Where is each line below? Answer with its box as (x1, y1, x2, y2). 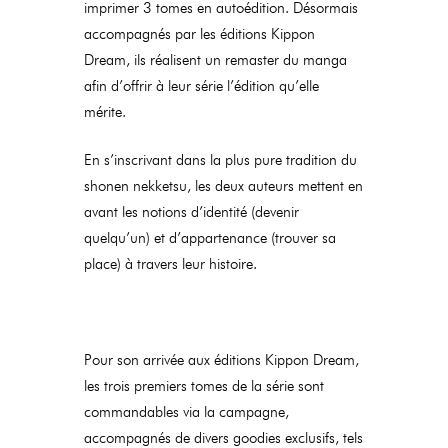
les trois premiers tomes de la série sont (84, 377, 324, 395)
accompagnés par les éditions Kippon (84, 25, 315, 43)
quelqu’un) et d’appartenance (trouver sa (84, 229, 336, 247)
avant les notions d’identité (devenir (84, 203, 299, 221)
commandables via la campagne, (84, 403, 289, 421)
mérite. (84, 103, 126, 121)
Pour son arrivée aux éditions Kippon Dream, (84, 351, 359, 369)
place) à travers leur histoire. (84, 255, 257, 273)
